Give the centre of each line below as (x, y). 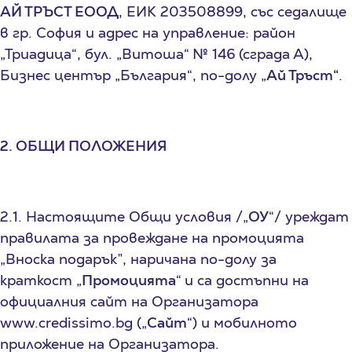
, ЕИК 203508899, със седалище (233, 11)
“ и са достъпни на (242, 280)
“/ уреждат (309, 216)
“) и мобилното (242, 322)
